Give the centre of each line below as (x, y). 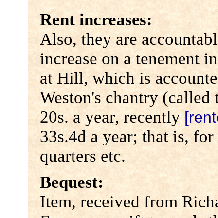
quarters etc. (82, 156)
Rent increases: (96, 20)
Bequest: (72, 182)
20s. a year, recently (112, 117)
